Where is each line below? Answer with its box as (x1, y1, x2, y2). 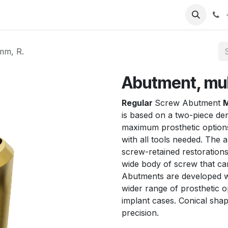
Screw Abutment (155, 98, 223, 108)
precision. (122, 208, 161, 218)
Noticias (163, 10, 194, 20)
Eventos (124, 10, 155, 20)
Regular (122, 98, 155, 108)
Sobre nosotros (12, 10, 74, 20)
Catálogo (81, 10, 116, 20)
